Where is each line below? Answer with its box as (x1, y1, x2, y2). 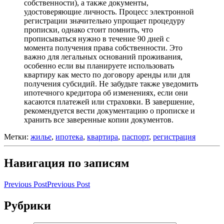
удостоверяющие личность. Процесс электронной (24, 7, 194, 16)
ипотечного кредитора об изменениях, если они (24, 88, 188, 97)
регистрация (153, 132, 195, 141)
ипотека (55, 132, 83, 141)
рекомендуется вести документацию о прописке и (24, 106, 195, 115)
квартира (87, 132, 118, 141)
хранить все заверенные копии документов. (24, 115, 173, 124)
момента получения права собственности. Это (24, 43, 182, 52)
